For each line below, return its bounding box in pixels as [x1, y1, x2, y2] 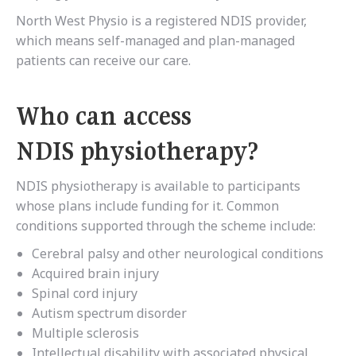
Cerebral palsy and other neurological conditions [32, 245, 323, 263]
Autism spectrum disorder [32, 304, 187, 323]
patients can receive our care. [16, 52, 194, 70]
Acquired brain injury [32, 265, 159, 283]
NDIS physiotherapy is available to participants [16, 177, 300, 195]
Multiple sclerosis [32, 324, 139, 342]
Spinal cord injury [32, 284, 137, 303]
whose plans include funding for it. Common [16, 197, 279, 215]
